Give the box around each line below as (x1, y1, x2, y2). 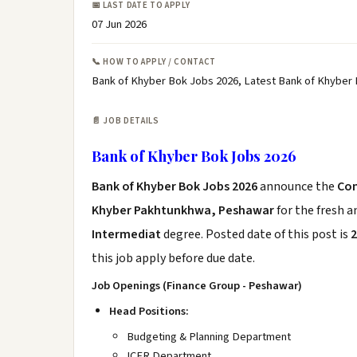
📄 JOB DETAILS (92, 115, 159, 127)
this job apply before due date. (92, 249, 255, 267)
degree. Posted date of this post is (163, 226, 351, 243)
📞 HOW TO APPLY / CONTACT (92, 56, 216, 68)
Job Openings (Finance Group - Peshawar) (92, 277, 302, 294)
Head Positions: (109, 303, 189, 320)
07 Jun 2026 (92, 16, 147, 33)
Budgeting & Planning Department (127, 328, 291, 345)
